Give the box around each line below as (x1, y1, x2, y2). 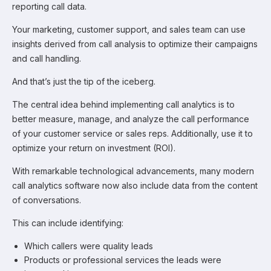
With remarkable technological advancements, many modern (12, 166, 254, 176)
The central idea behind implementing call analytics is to (12, 99, 235, 109)
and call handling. (12, 53, 81, 64)
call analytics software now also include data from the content (12, 180, 258, 191)
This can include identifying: (12, 218, 123, 228)
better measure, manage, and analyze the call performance (12, 114, 249, 124)
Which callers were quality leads (24, 241, 153, 251)
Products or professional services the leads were (24, 255, 221, 265)
